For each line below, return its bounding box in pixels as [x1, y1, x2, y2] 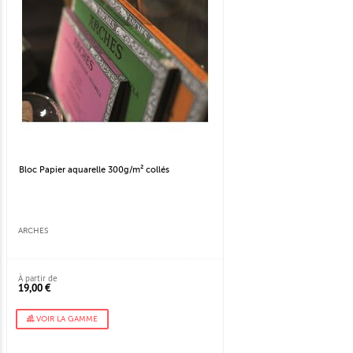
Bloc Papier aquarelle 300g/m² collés [19, 165, 169, 176]
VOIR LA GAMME [34, 314, 98, 325]
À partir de [18, 273, 58, 284]
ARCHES [18, 226, 48, 236]
